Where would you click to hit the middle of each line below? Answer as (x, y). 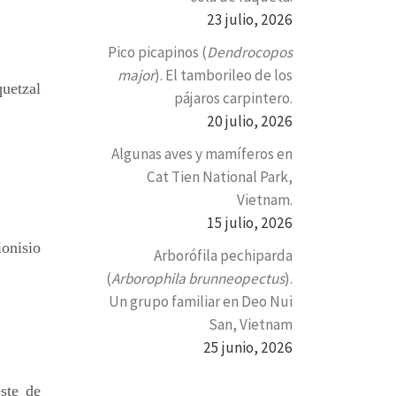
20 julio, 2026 (250, 122)
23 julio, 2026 (250, 20)
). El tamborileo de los (224, 76)
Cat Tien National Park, (220, 176)
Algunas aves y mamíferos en (202, 153)
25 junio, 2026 (248, 347)
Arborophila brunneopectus (198, 278)
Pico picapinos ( (157, 53)
